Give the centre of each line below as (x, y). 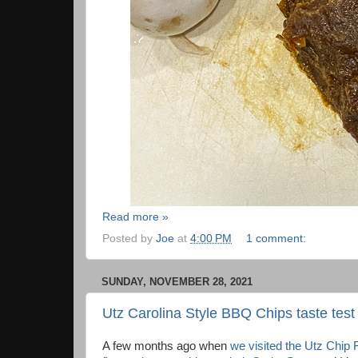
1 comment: (277, 238)
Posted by (129, 238)
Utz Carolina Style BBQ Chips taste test (229, 314)
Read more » (135, 217)
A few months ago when (166, 346)
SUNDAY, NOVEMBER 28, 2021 (177, 281)
